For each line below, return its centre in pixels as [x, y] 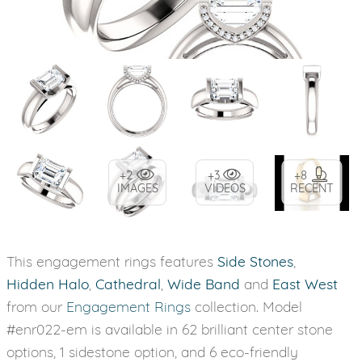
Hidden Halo [48, 284]
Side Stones [255, 261]
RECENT [312, 189]
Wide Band [204, 284]
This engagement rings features [112, 261]
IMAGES [137, 189]
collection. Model [246, 306]
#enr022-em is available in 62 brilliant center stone [170, 329]
